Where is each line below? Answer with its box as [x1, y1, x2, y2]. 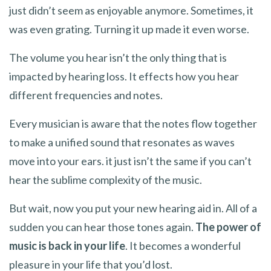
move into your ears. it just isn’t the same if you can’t [9, 154, 252, 168]
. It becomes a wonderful [125, 238, 241, 252]
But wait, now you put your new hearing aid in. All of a [9, 201, 257, 215]
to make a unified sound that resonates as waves [9, 135, 235, 149]
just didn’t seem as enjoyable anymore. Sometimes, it [9, 3, 253, 17]
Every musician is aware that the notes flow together [9, 116, 257, 130]
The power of [195, 220, 261, 233]
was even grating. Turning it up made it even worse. [9, 22, 249, 36]
